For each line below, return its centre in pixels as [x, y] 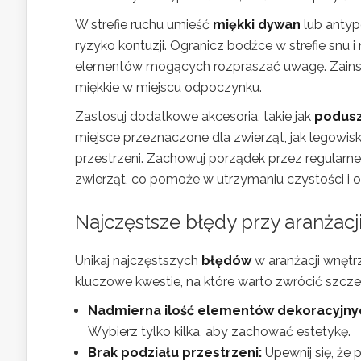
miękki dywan [257, 24]
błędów [226, 260]
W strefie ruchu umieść [144, 24]
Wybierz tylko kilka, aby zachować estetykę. [219, 331]
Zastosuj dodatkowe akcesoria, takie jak [195, 116]
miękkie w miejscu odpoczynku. [168, 87]
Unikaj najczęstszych [138, 260]
